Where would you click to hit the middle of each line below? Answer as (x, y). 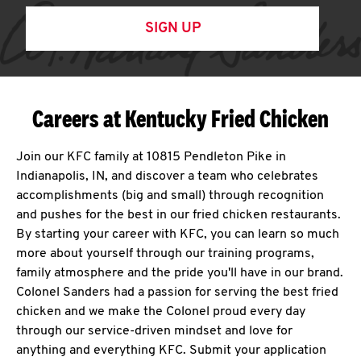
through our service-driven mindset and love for (154, 331)
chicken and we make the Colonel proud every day (161, 312)
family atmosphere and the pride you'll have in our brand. (180, 273)
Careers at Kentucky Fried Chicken (180, 118)
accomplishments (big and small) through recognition (170, 196)
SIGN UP (172, 29)
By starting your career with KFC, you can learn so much (178, 234)
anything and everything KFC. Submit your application (171, 351)
